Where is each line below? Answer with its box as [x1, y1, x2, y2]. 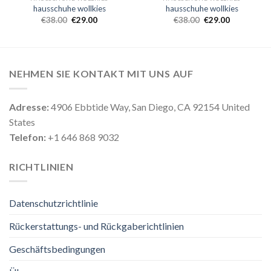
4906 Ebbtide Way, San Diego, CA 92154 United [49, 100, 250, 113]
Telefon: [9, 131, 46, 143]
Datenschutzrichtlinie [9, 197, 98, 209]
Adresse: [9, 100, 49, 113]
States [9, 116, 35, 128]
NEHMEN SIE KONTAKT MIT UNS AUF [9, 68, 194, 80]
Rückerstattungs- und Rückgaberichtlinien [9, 220, 184, 232]
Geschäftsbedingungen [9, 243, 105, 255]
